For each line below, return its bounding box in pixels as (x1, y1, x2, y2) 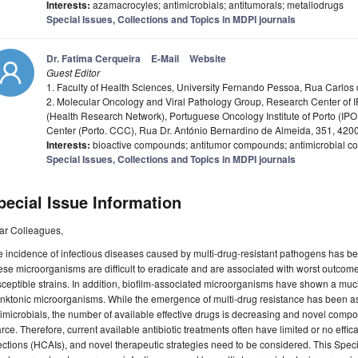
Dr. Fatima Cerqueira (46, 51, 141, 66)
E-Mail (151, 51, 179, 66)
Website (189, 51, 226, 66)
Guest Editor (46, 66, 100, 80)
